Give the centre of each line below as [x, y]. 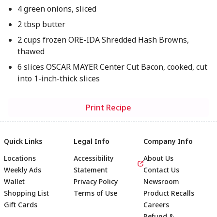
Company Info [168, 141]
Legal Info [92, 141]
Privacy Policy [96, 181]
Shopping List [26, 193]
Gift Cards [21, 205]
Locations [20, 158]
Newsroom [161, 181]
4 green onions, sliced [57, 9]
